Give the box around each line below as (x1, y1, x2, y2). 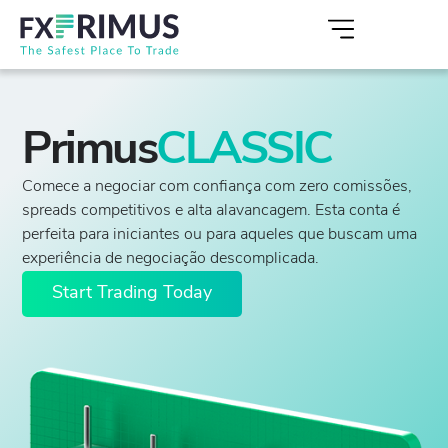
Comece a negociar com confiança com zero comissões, (22, 179, 413, 196)
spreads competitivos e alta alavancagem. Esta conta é (22, 203, 401, 220)
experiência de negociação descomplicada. (22, 251, 320, 268)
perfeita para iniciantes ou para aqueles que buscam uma (22, 227, 418, 244)
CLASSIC (156, 128, 332, 176)
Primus (22, 128, 157, 176)
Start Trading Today (52, 284, 213, 304)
